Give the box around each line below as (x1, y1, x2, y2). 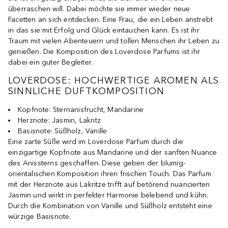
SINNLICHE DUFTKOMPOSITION (8, 85, 164, 97)
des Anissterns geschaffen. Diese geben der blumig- (8, 158, 186, 167)
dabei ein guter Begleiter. (8, 58, 93, 67)
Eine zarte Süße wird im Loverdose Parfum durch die (8, 137, 184, 146)
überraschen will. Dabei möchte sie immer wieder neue (8, 4, 190, 13)
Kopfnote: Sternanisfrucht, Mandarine (18, 105, 144, 114)
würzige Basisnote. (8, 212, 71, 221)
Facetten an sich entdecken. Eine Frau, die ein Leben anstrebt (8, 15, 213, 24)
